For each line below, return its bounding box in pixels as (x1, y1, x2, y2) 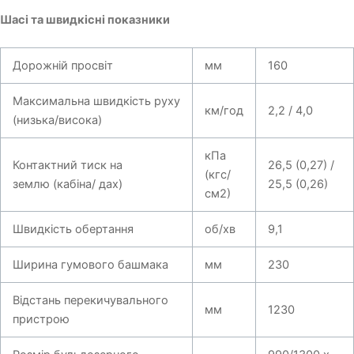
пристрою (12, 312, 70, 327)
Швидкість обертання (12, 222, 134, 237)
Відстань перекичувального (12, 293, 168, 308)
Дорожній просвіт (12, 58, 113, 73)
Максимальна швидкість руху (12, 94, 180, 109)
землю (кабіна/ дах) (12, 177, 122, 192)
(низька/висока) (12, 113, 102, 128)
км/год (204, 104, 243, 119)
